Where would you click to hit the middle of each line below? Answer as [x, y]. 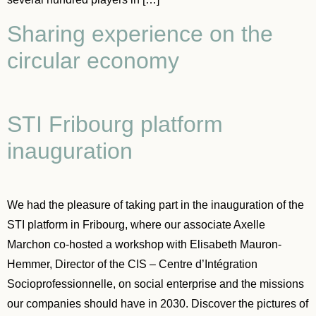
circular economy [93, 60]
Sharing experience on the [140, 34]
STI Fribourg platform [115, 124]
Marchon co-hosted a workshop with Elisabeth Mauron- [144, 244]
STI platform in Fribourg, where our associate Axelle [136, 224]
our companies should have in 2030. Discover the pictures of [158, 303]
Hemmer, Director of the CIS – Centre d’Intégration [132, 264]
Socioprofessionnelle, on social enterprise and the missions [156, 284]
